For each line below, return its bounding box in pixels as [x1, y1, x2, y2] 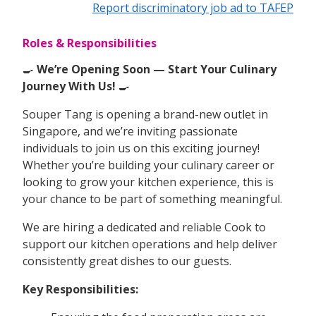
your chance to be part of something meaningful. [23, 190, 282, 207]
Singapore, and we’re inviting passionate [23, 123, 238, 139]
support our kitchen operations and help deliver [23, 236, 277, 252]
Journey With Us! [23, 78, 116, 94]
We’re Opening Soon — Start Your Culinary [37, 61, 276, 77]
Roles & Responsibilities [23, 35, 157, 51]
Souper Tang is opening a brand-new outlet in [23, 106, 268, 122]
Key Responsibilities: [23, 281, 138, 297]
